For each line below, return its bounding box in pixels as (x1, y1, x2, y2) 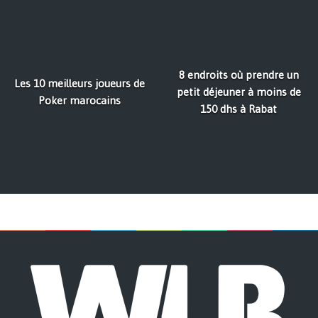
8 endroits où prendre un (178, 69, 299, 82)
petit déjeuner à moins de (176, 86, 301, 99)
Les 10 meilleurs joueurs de (14, 77, 145, 90)
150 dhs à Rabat (200, 103, 277, 116)
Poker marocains (38, 94, 121, 107)
